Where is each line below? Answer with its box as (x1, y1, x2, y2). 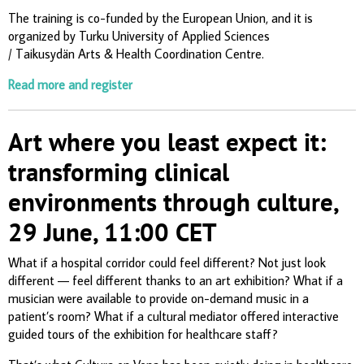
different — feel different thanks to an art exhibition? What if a (8, 271, 343, 288)
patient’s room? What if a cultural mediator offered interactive (8, 307, 339, 324)
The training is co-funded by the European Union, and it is (8, 9, 313, 26)
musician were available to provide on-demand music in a (8, 289, 309, 306)
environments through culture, (8, 184, 338, 219)
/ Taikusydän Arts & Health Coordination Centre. (8, 45, 264, 62)
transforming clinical (8, 154, 229, 188)
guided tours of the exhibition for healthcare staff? (8, 325, 281, 342)
